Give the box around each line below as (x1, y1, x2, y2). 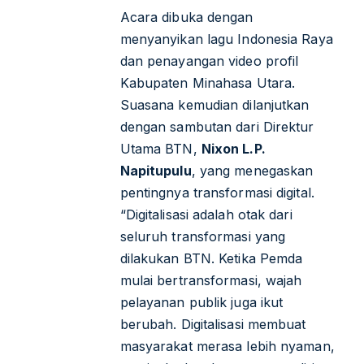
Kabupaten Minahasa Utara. (119, 74, 296, 91)
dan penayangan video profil (119, 52, 299, 69)
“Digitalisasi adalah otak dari (119, 206, 292, 223)
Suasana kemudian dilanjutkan (119, 96, 310, 113)
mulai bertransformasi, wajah (119, 271, 302, 288)
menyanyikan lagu (119, 30, 238, 47)
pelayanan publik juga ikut (119, 293, 284, 310)
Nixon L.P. (201, 140, 266, 157)
